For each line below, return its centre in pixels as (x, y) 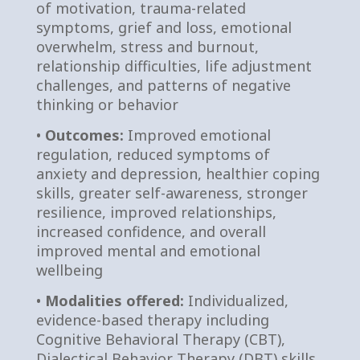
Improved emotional (197, 135)
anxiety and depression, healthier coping (178, 174)
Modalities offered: (114, 301)
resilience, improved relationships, (156, 212)
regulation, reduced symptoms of (153, 154)
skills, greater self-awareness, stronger (172, 193)
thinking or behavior (107, 104)
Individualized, (236, 301)
